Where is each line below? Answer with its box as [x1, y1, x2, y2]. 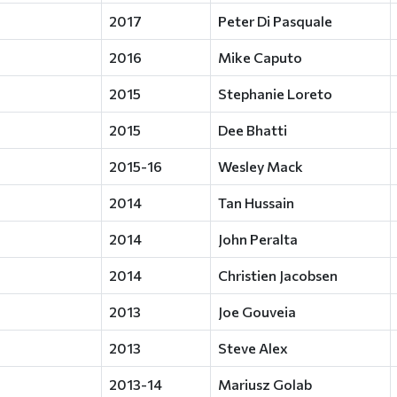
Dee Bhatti [218, 121, 287, 138]
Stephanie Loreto [218, 85, 332, 102]
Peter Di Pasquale [218, 12, 332, 29]
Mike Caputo [218, 49, 302, 66]
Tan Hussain [218, 194, 294, 211]
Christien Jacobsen [218, 267, 338, 284]
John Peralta [218, 230, 298, 247]
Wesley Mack [218, 158, 303, 175]
